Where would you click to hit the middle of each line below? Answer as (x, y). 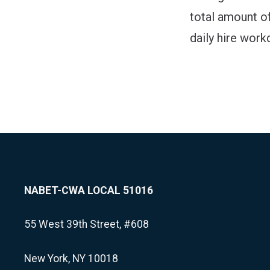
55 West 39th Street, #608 (86, 224)
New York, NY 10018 (71, 258)
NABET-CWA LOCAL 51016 (89, 190)
